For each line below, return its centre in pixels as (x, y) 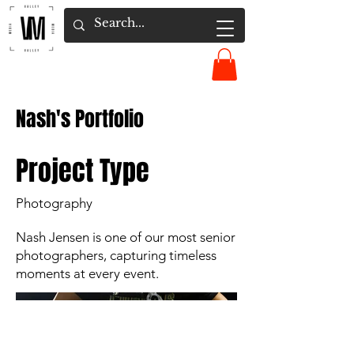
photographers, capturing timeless (116, 255)
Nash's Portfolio (80, 119)
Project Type (83, 170)
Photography (54, 203)
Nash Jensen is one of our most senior (126, 237)
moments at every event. (87, 273)
